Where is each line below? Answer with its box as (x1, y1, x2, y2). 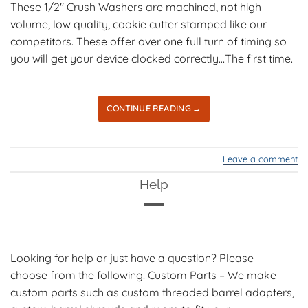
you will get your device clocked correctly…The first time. (10, 51, 293, 65)
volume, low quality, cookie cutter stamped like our (10, 16, 267, 31)
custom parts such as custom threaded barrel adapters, (10, 285, 294, 300)
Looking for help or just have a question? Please (10, 251, 254, 265)
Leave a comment (223, 153, 298, 164)
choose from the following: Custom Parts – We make (10, 268, 276, 283)
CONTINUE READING (107, 102, 193, 113)
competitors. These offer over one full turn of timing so (10, 34, 287, 48)
